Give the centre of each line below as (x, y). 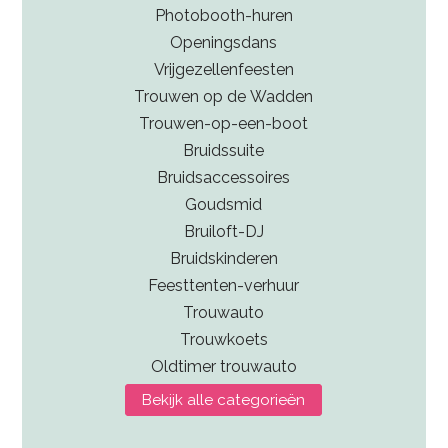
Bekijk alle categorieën (224, 400)
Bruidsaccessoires (224, 178)
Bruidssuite (224, 151)
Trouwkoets (223, 340)
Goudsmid (224, 205)
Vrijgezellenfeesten (223, 70)
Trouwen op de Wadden (224, 97)
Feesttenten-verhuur (224, 286)
